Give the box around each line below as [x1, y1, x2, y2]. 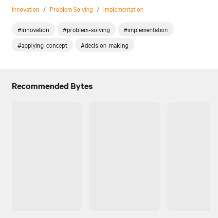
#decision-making [81, 40, 128, 50]
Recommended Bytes [12, 80, 93, 92]
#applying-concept [18, 40, 67, 50]
